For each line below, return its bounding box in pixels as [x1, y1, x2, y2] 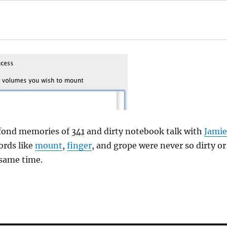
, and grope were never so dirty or [91, 140, 226, 150]
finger [66, 140, 92, 150]
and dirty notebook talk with [84, 126, 204, 136]
